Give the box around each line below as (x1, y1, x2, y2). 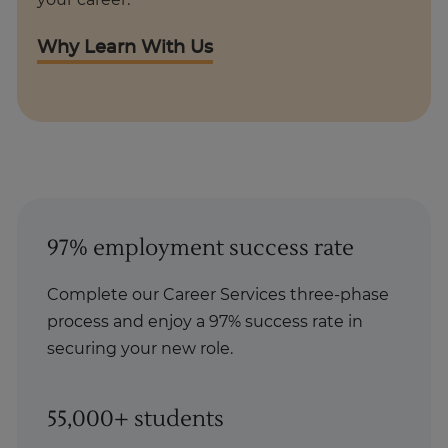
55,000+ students (47, 405, 225, 434)
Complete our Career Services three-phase (47, 287, 390, 304)
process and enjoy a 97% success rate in (47, 314, 364, 331)
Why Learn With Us (37, 39, 213, 58)
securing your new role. (47, 341, 234, 358)
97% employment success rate (47, 234, 355, 263)
